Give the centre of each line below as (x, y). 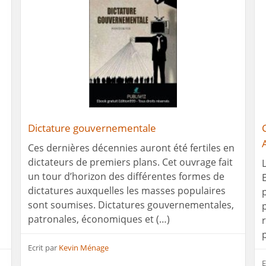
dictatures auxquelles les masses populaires (127, 190)
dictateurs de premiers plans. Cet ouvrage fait (130, 162)
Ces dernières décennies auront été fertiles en (131, 148)
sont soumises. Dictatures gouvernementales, (131, 205)
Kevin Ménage (84, 247)
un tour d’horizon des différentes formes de (126, 176)
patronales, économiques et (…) (99, 219)
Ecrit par (43, 247)
